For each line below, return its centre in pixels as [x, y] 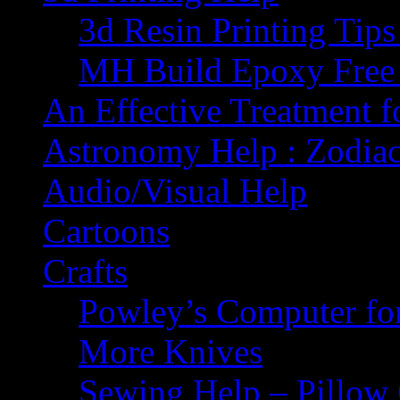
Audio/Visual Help [175, 191]
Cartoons [106, 231]
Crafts [85, 271]
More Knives [171, 351]
